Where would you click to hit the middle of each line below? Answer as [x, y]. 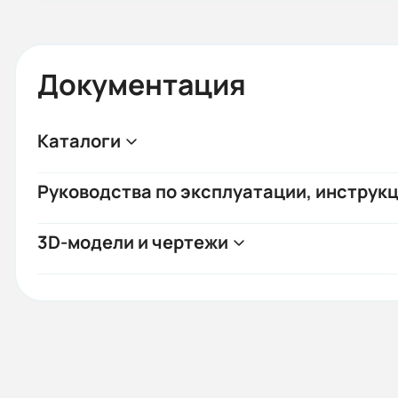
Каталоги [79, 141]
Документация [142, 84]
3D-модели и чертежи [133, 242]
